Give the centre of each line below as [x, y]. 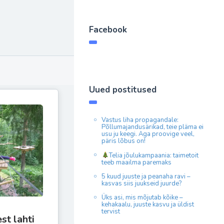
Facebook [108, 30]
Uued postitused [123, 90]
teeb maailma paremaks [136, 162]
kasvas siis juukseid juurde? [142, 183]
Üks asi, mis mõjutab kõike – [142, 197]
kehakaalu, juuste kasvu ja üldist [148, 204]
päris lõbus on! [123, 141]
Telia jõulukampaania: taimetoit [153, 155]
